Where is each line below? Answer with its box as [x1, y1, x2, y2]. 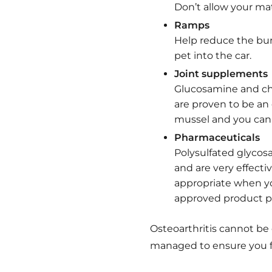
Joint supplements [174, 67, 268, 80]
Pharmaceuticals [174, 131, 260, 143]
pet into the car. [174, 49, 251, 61]
